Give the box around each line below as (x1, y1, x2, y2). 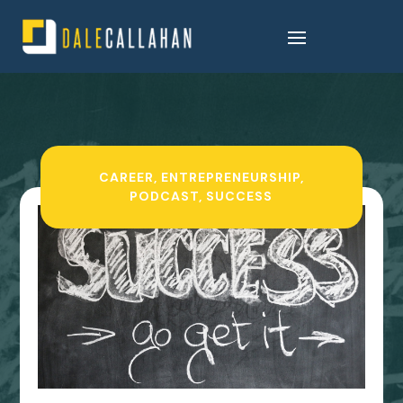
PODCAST (130, 188, 200, 205)
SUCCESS (206, 188, 273, 205)
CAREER (98, 169, 154, 186)
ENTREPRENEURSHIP (160, 169, 300, 186)
